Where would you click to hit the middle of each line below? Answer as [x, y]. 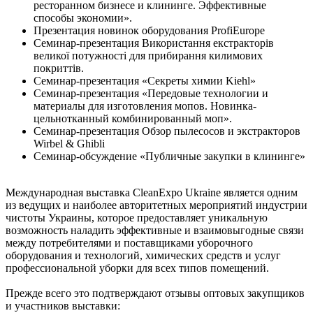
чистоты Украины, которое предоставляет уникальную [137, 217]
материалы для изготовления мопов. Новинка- [145, 105]
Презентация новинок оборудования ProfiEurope [149, 30]
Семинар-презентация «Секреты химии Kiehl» [145, 80]
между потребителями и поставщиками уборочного [129, 242]
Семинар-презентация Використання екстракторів [154, 43]
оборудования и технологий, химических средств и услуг [143, 255]
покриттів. [59, 68]
